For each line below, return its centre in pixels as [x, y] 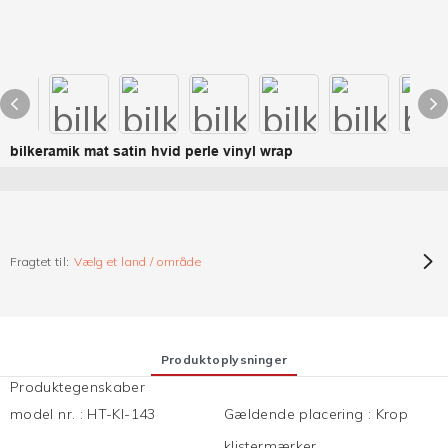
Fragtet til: [40, 262]
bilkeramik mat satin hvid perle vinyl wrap [151, 151]
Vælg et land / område [137, 262]
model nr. [45, 413]
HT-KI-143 [121, 413]
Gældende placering [296, 413]
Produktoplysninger [224, 359]
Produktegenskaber [78, 386]
